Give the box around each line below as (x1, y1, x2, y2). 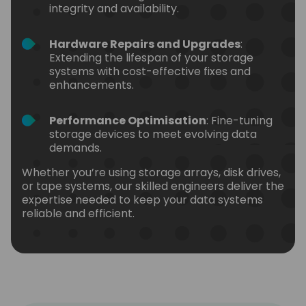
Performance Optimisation (49, 112, 206, 128)
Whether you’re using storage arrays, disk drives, (22, 164, 281, 180)
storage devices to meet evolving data (49, 126, 257, 142)
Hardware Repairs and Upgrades (49, 36, 240, 52)
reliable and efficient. (22, 205, 135, 221)
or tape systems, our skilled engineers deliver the (22, 178, 284, 194)
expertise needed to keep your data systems (22, 191, 263, 208)
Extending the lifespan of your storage (49, 49, 253, 66)
